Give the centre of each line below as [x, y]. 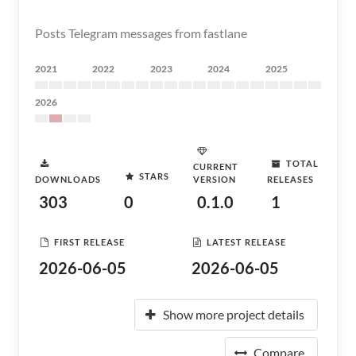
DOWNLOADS [68, 179]
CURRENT [216, 166]
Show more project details [234, 314]
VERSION [215, 179]
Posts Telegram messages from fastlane [141, 33]
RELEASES [290, 179]
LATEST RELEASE [246, 242]
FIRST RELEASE [89, 242]
